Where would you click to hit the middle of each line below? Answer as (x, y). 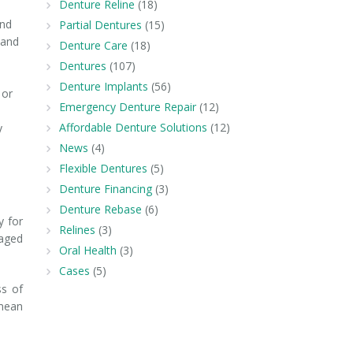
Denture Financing (105, 189)
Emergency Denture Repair (127, 107)
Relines (77, 230)
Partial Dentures (100, 25)
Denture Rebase (100, 209)
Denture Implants (103, 86)
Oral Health (87, 250)
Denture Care (93, 45)
